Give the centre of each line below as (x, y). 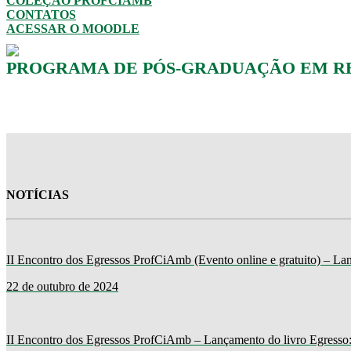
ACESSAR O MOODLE (73, 29)
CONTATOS (41, 14)
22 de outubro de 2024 (62, 287)
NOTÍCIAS (38, 194)
